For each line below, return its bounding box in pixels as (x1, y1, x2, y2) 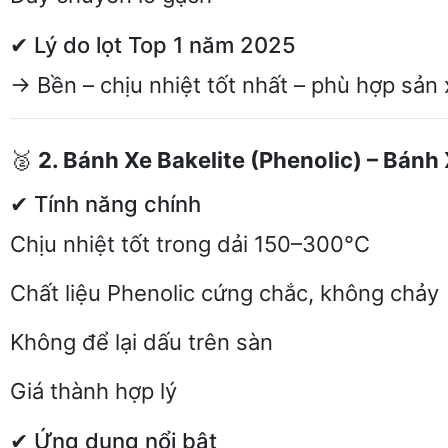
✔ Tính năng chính (10, 191, 201, 217)
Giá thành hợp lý (10, 378, 177, 404)
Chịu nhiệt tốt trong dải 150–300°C (10, 231, 370, 257)
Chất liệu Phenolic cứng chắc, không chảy (10, 280, 439, 306)
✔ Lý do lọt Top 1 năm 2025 (10, 32, 296, 58)
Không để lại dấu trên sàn (10, 329, 273, 355)
